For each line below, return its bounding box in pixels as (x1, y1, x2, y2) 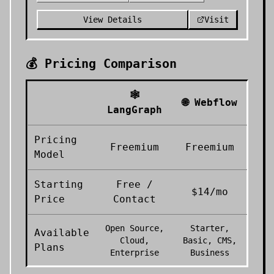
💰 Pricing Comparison (26, 56, 177, 71)
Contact (113, 193, 156, 205)
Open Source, (105, 223, 164, 233)
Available (34, 227, 89, 239)
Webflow (194, 97, 237, 108)
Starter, (190, 223, 229, 233)
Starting (34, 179, 83, 190)
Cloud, (120, 235, 149, 245)
